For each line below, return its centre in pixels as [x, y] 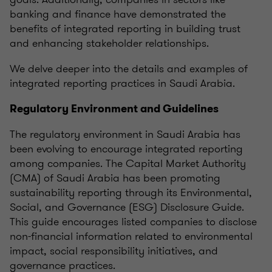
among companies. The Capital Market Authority [128, 164]
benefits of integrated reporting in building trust [125, 29]
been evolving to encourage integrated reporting [126, 149]
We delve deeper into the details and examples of [129, 69]
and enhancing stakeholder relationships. [109, 43]
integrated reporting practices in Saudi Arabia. [122, 83]
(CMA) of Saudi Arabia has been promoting [115, 178]
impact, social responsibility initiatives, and [114, 251]
